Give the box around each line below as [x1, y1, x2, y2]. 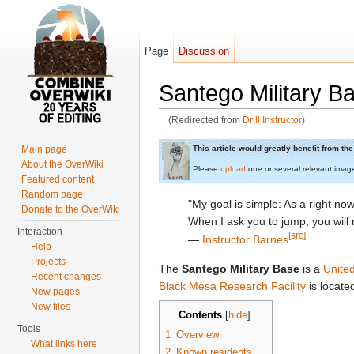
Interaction [17, 226, 63, 237]
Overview [176, 329, 219, 341]
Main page [21, 144, 68, 155]
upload [220, 164, 246, 173]
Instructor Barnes [202, 233, 289, 247]
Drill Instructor [242, 115, 302, 126]
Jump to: [159, 126, 205, 139]
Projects [31, 256, 66, 267]
